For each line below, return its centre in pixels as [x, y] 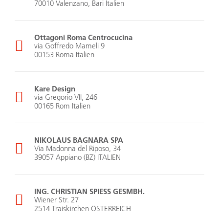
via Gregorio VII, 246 [66, 97]
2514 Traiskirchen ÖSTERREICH [83, 209]
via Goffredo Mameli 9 [69, 46]
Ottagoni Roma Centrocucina [83, 37]
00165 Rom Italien [62, 106]
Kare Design [55, 89]
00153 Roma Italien [64, 55]
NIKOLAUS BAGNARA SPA [79, 140]
